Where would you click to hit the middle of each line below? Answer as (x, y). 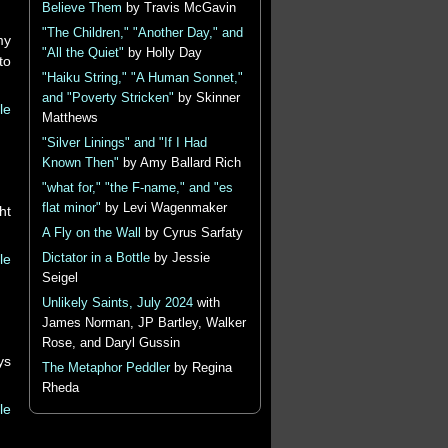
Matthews (69, 118)
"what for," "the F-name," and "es (137, 188)
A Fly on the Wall (91, 233)
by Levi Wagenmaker (163, 208)
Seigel (59, 278)
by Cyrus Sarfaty (191, 233)
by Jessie (179, 258)
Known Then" (80, 163)
